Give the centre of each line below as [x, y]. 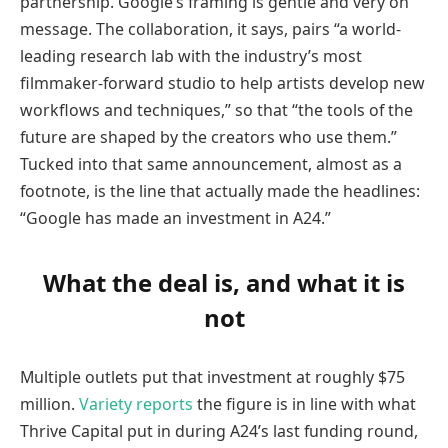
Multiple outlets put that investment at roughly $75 [212, 377]
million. [49, 404]
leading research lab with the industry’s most [191, 56]
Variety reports [136, 404]
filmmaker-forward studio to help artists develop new [222, 83]
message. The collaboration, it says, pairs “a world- [210, 29]
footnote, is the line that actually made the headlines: [220, 191]
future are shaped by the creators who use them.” [208, 137]
